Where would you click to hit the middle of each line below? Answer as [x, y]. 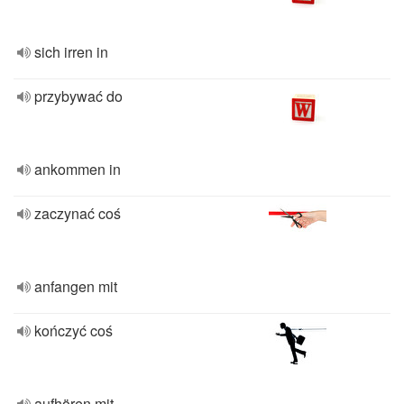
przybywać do [78, 96]
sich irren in [71, 52]
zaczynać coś [78, 213]
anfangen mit [76, 286]
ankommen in [78, 169]
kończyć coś [73, 331]
